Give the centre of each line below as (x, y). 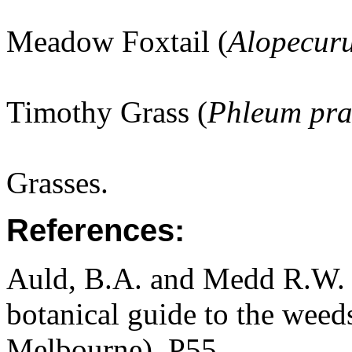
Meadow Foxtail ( (117, 42)
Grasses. (57, 183)
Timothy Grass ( (107, 112)
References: (95, 231)
